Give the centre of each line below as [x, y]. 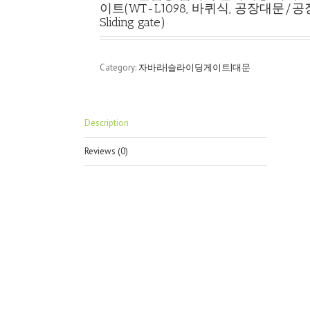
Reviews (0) [106, 151]
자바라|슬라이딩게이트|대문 [194, 67]
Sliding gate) [133, 22]
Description [107, 123]
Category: [119, 67]
